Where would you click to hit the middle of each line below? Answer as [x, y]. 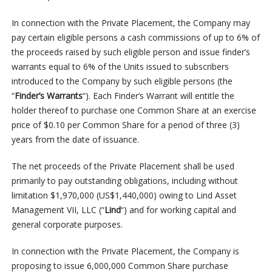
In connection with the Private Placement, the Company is [125, 251]
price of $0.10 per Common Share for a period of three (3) [125, 125]
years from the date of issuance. [75, 140]
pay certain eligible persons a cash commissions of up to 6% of [135, 38]
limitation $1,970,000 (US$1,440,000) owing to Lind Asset [124, 195]
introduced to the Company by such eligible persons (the [122, 81]
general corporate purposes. [67, 225]
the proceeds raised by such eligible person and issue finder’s [131, 52]
